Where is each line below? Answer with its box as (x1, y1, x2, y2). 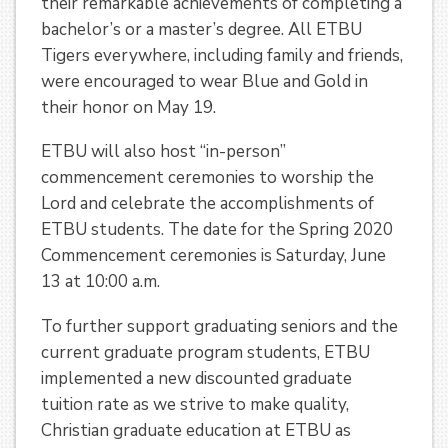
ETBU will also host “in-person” (41, 140, 286, 164)
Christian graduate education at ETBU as (41, 419, 351, 443)
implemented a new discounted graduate (41, 367, 352, 391)
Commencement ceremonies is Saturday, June (41, 244, 386, 268)
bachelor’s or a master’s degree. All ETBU (41, 17, 362, 41)
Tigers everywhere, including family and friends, (41, 43, 403, 67)
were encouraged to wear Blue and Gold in (41, 69, 368, 93)
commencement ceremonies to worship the (41, 166, 374, 190)
